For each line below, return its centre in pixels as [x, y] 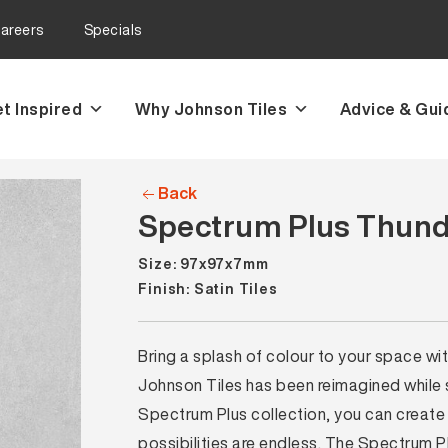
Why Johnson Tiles [210, 109]
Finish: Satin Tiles [208, 288]
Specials [112, 29]
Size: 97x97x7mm [203, 263]
